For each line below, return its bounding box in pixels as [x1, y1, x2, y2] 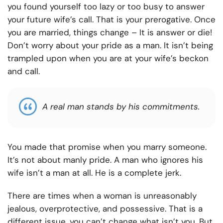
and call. [7, 66, 40, 77]
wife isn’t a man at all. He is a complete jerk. [7, 167, 181, 179]
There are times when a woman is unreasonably [7, 190, 197, 202]
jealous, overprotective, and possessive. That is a [7, 203, 203, 215]
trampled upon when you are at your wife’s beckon [7, 53, 209, 64]
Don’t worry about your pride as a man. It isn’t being [7, 40, 213, 51]
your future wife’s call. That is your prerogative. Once [7, 14, 216, 25]
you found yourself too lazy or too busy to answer [7, 1, 205, 12]
